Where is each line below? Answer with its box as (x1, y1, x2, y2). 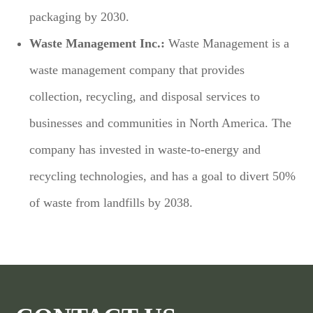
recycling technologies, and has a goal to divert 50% (29, 168, 296, 183)
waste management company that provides (29, 62, 245, 77)
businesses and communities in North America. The (29, 115, 292, 130)
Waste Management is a (165, 36, 290, 50)
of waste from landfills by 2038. (29, 195, 194, 210)
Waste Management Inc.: (29, 36, 166, 50)
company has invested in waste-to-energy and (29, 142, 261, 156)
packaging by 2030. (29, 9, 130, 24)
